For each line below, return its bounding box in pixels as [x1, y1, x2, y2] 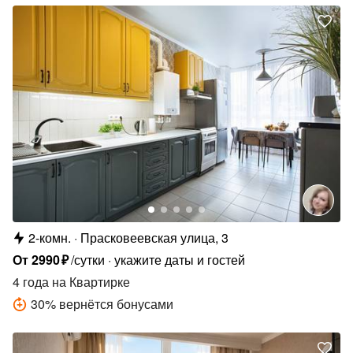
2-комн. [28, 228, 71, 247]
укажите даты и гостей [114, 250, 246, 269]
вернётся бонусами [59, 294, 173, 313]
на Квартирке [49, 272, 130, 291]
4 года [13, 272, 49, 291]
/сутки [71, 250, 106, 269]
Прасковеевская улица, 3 [80, 228, 229, 247]
